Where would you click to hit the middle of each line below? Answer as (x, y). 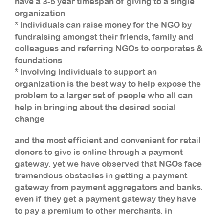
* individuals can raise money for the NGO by (103, 25)
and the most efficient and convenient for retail (108, 140)
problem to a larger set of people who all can (104, 95)
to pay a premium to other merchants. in (93, 210)
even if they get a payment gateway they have (105, 199)
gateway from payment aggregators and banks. (109, 187)
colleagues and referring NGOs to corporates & (109, 48)
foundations (38, 60)
